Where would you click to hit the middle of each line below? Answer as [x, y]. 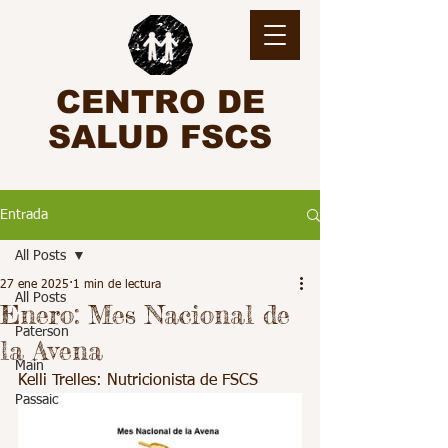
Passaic [36, 400]
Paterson [42, 332]
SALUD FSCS [160, 137]
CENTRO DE [160, 102]
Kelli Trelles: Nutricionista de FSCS [138, 381]
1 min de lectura [117, 285]
